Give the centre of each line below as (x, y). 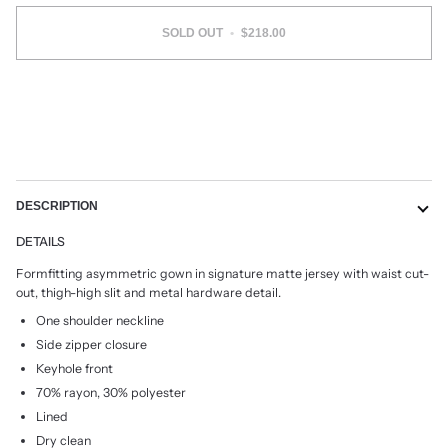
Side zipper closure (91, 345)
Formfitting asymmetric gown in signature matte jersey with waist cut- (222, 273)
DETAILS (40, 242)
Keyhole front (74, 369)
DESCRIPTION (57, 206)
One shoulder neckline (100, 321)
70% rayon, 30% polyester (111, 393)
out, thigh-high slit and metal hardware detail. (148, 292)
